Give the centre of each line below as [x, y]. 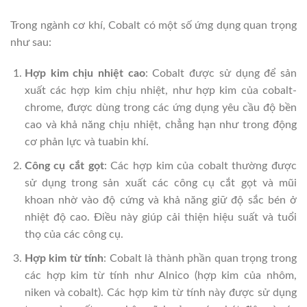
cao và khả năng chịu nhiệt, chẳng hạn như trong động [160, 125]
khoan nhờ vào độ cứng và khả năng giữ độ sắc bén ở [160, 200]
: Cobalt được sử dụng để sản [221, 74]
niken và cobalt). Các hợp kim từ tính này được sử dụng [160, 292]
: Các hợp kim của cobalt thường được [200, 165]
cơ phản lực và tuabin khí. [86, 142]
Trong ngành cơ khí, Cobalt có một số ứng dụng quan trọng [153, 25]
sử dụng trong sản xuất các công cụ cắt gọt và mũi [160, 183]
